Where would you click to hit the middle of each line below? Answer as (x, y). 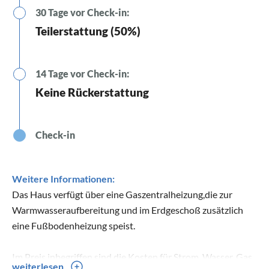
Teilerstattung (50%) (88, 31)
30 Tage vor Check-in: (82, 12)
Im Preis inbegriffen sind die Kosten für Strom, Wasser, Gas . (134, 256)
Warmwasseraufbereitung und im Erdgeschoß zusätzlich (128, 210)
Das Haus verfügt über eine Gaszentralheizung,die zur (122, 194)
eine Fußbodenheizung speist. (74, 225)
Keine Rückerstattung (92, 92)
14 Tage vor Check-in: (82, 73)
